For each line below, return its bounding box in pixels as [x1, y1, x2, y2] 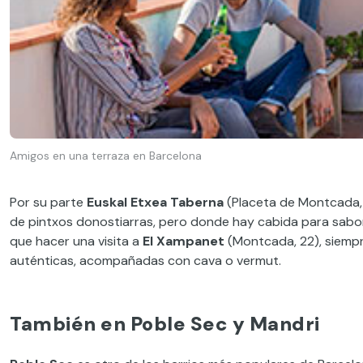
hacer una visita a [32, 233, 143, 250]
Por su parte [10, 194, 87, 211]
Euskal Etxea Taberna [87, 194, 224, 211]
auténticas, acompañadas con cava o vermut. [10, 252, 281, 270]
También [10, 311, 96, 337]
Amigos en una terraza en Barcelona [10, 147, 202, 163]
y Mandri [228, 311, 320, 337]
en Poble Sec [96, 311, 228, 337]
